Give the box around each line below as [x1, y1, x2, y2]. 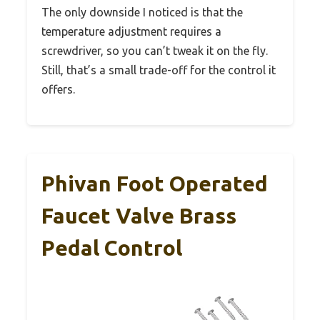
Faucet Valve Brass [41, 203, 236, 228]
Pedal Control [41, 235, 182, 260]
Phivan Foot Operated [41, 171, 268, 196]
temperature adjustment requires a [41, 24, 221, 38]
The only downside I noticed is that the [41, 5, 243, 19]
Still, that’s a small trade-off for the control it [41, 63, 276, 76]
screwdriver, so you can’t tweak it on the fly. [41, 44, 268, 57]
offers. [41, 82, 75, 96]
